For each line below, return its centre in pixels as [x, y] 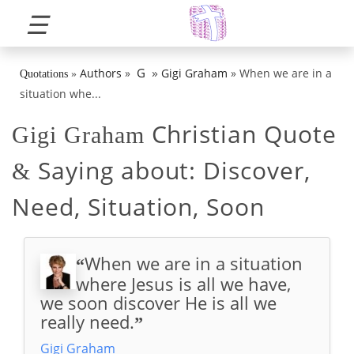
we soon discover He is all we [158, 303]
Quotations [44, 74]
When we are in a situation [194, 263]
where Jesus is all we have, [183, 284]
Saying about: [117, 170]
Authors [101, 73]
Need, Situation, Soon [139, 207]
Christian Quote [240, 134]
